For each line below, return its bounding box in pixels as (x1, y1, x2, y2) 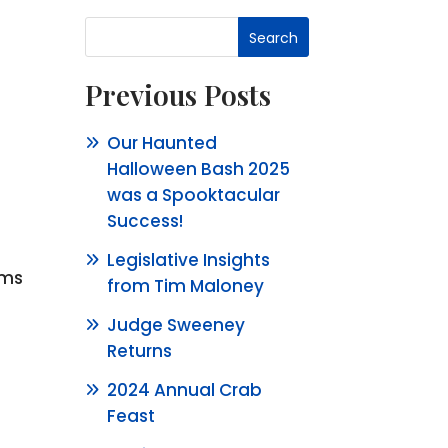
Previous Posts (85, 76, 272, 113)
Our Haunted (107, 131, 218, 155)
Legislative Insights (107, 248, 271, 272)
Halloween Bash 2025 (107, 157, 291, 181)
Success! (107, 209, 184, 233)
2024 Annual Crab (107, 378, 263, 402)
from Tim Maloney (107, 274, 265, 298)
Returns (107, 339, 173, 363)
